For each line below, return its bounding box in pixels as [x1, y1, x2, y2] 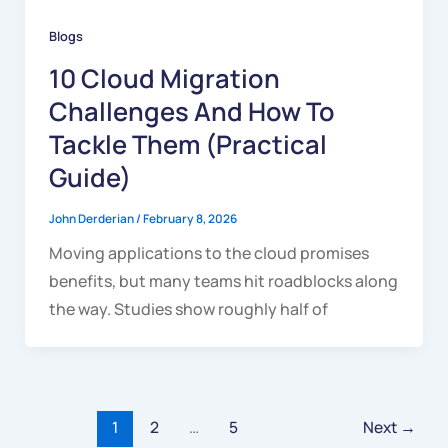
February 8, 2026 [142, 209, 237, 227]
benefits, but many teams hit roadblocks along [48, 269, 398, 292]
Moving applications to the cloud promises [48, 241, 369, 264]
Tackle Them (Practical [48, 127, 327, 163]
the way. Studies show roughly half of [48, 297, 328, 320]
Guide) [48, 160, 131, 196]
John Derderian [48, 209, 136, 227]
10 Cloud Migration [48, 61, 280, 97]
